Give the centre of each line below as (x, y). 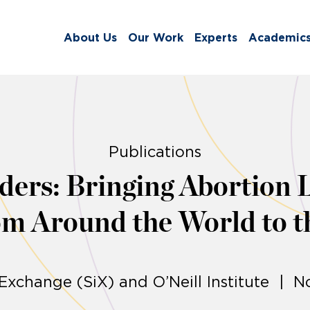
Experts (216, 38)
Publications (155, 152)
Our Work (156, 38)
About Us (90, 38)
